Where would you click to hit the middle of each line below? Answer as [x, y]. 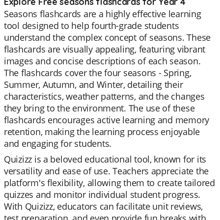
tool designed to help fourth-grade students [92, 26]
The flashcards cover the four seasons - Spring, [98, 73]
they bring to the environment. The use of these [99, 108]
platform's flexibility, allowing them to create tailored [110, 183]
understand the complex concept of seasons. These [108, 37]
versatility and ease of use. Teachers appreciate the [106, 171]
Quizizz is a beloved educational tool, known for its [105, 159]
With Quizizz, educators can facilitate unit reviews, [103, 206]
